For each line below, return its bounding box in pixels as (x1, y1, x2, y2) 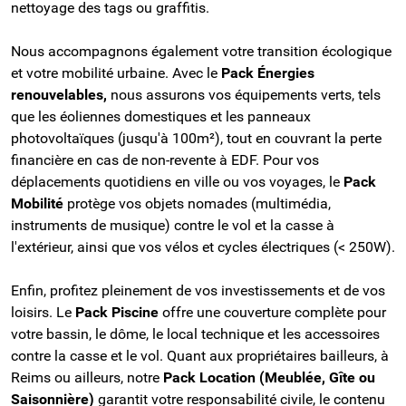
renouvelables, (11, 85, 111, 103)
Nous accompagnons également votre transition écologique (11, 42, 391, 60)
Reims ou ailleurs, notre (11, 368, 163, 386)
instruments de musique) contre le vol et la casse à (11, 216, 334, 234)
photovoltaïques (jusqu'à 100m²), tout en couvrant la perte (11, 129, 382, 147)
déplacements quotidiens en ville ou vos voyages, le (11, 172, 343, 190)
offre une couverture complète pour (159, 303, 386, 321)
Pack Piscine (75, 303, 159, 321)
